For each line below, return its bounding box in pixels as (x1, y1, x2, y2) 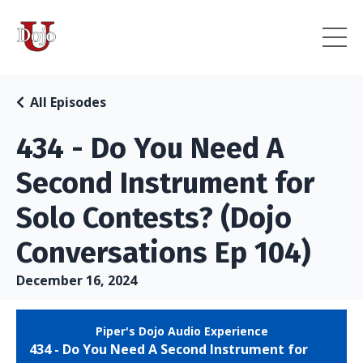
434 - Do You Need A (16, 130, 284, 166)
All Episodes (30, 93, 106, 111)
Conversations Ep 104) (16, 235, 311, 271)
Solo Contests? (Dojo (16, 200, 292, 236)
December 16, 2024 (16, 271, 137, 289)
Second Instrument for (16, 165, 314, 201)
